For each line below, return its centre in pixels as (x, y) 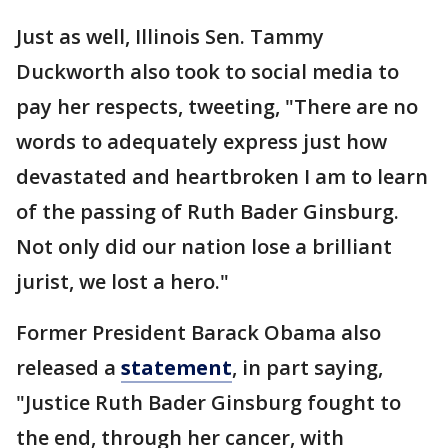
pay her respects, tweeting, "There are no (217, 106)
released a (68, 367)
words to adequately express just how (201, 141)
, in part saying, (307, 367)
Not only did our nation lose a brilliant (204, 246)
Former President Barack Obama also (198, 332)
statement (176, 367)
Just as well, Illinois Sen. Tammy (170, 36)
